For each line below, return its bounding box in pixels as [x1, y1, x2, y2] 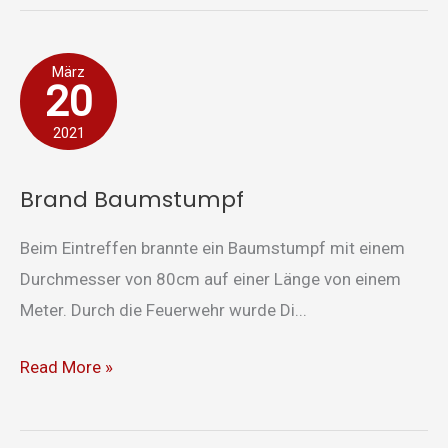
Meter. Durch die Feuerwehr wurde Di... [20, 300, 307, 321]
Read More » [20, 356, 113, 377]
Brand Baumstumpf [20, 183, 244, 215]
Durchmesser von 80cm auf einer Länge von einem [20, 269, 401, 290]
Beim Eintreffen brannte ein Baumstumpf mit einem [20, 238, 405, 259]
